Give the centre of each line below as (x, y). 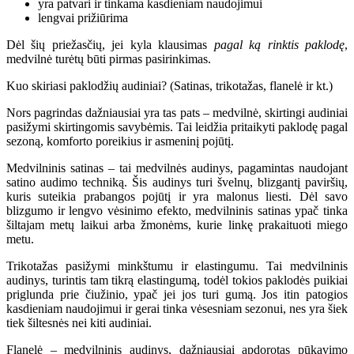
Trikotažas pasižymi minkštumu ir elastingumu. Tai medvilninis (177, 265)
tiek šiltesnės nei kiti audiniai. (79, 322)
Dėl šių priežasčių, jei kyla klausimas (110, 44)
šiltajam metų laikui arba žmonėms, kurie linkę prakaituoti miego (177, 224)
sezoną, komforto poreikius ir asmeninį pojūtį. (120, 141)
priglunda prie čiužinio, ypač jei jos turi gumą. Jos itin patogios (177, 294)
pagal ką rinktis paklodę (279, 44)
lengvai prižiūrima (83, 17)
